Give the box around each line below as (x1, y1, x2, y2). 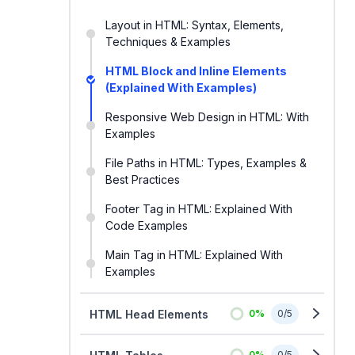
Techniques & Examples (105, 35, 231, 48)
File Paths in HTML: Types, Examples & (105, 156, 307, 170)
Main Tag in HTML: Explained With (105, 248, 283, 261)
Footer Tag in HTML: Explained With (105, 202, 292, 216)
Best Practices (105, 173, 180, 186)
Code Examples (105, 219, 188, 232)
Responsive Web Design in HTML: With (105, 110, 309, 124)
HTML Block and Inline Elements (105, 64, 287, 78)
